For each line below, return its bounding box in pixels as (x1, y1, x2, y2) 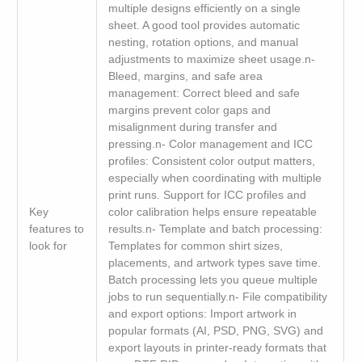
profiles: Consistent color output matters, (107, 154, 315, 167)
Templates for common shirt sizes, (107, 239, 283, 252)
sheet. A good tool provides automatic (107, 19, 300, 32)
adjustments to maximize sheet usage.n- (107, 53, 315, 65)
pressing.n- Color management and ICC (107, 137, 313, 150)
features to (28, 222, 84, 235)
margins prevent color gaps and (107, 103, 271, 116)
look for (28, 239, 67, 252)
